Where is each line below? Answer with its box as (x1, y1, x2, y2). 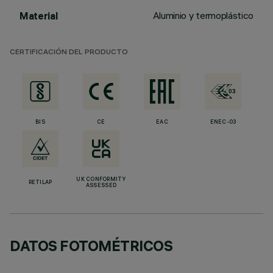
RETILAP (28, 180, 52, 186)
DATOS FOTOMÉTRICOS (10, 236, 173, 255)
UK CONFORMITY (76, 177, 126, 183)
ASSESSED (85, 183, 117, 189)
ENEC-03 (210, 119, 236, 126)
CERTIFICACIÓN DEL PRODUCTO (10, 49, 128, 57)
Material (19, 10, 58, 22)
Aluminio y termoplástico (152, 9, 253, 21)
